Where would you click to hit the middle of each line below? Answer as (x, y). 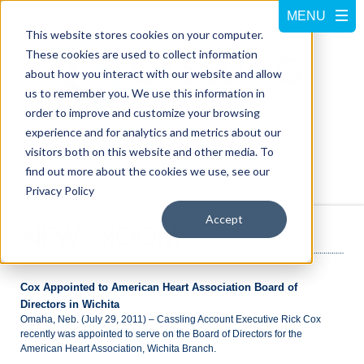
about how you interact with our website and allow (153, 73)
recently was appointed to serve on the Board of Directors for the (161, 334)
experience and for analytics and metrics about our (153, 132)
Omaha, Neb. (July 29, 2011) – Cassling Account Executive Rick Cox (171, 320)
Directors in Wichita (70, 305)
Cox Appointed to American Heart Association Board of (159, 288)
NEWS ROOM (100, 237)
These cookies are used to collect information (141, 54)
